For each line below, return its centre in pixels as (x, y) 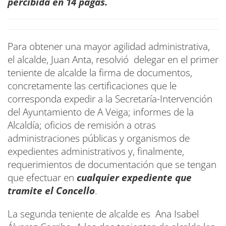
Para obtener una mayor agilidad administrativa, (109, 46)
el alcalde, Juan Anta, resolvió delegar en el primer (113, 59)
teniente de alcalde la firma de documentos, (100, 72)
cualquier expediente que (134, 177)
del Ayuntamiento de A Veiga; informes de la (101, 112)
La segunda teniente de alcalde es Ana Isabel (103, 214)
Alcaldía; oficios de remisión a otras (82, 125)
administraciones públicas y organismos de (99, 138)
